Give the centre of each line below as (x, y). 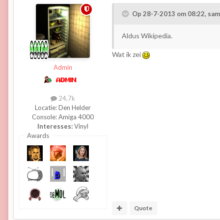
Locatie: (47, 108)
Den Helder (75, 108)
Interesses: (55, 126)
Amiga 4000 (76, 117)
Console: (45, 117)
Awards (38, 136)
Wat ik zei (127, 54)
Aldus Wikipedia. (147, 35)
